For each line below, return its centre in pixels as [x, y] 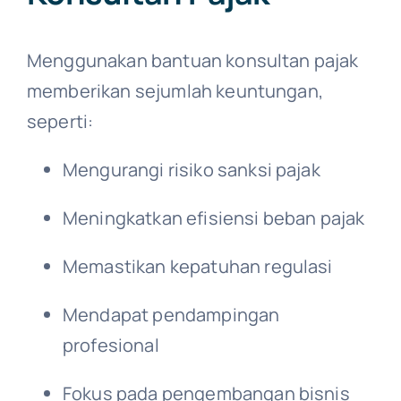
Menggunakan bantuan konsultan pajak [192, 60]
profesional [111, 345]
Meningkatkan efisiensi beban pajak [213, 218]
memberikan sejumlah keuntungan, [175, 90]
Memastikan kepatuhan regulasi [197, 266]
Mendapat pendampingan [171, 314]
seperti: [60, 121]
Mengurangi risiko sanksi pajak [191, 169]
